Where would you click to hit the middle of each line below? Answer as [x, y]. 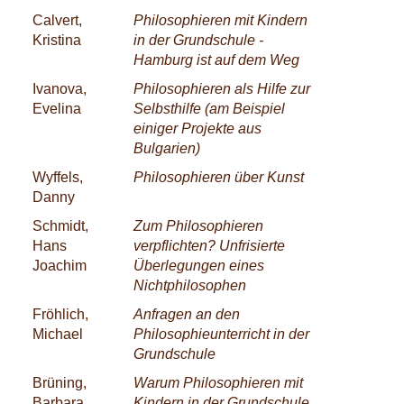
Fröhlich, [60, 314]
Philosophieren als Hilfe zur [222, 88]
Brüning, [60, 382]
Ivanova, [60, 88]
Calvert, [57, 20]
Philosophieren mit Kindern [220, 20]
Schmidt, [60, 225]
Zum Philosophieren [198, 225]
